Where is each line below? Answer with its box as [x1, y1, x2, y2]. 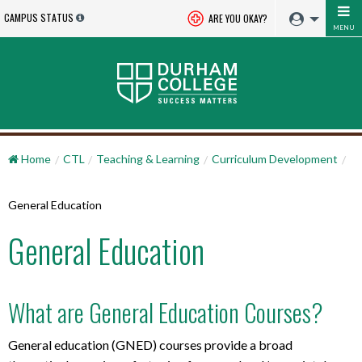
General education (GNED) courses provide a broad [8, 337, 293, 353]
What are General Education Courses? [8, 293, 323, 330]
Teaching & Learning [96, 151, 200, 166]
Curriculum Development [211, 151, 338, 166]
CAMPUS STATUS [4, 11, 74, 24]
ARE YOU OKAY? [206, 11, 267, 25]
